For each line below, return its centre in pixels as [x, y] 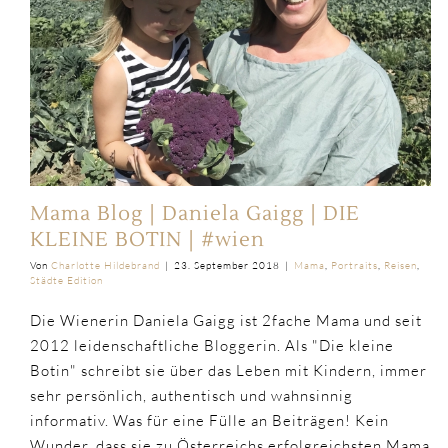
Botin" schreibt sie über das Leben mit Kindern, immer [228, 370]
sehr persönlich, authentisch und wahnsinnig [191, 395]
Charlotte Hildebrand [105, 265]
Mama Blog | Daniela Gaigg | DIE [195, 213]
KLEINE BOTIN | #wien [147, 239]
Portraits [354, 265]
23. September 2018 [227, 265]
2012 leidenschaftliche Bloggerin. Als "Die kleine [212, 345]
